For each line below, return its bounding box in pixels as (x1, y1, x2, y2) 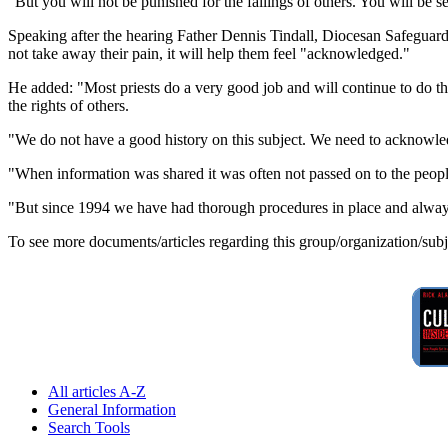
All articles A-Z (48, 382, 146, 400)
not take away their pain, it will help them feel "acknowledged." (8, 44, 410, 62)
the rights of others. (8, 96, 129, 114)
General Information (48, 400, 176, 418)
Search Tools (48, 418, 130, 436)
